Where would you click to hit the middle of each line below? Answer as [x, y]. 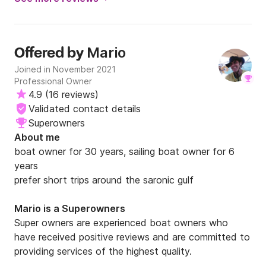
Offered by [50, 53]
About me [37, 137]
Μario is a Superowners [70, 208]
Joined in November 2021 [65, 69]
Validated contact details [85, 108]
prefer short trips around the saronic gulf [104, 180]
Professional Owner [53, 81]
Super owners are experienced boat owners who [121, 222]
